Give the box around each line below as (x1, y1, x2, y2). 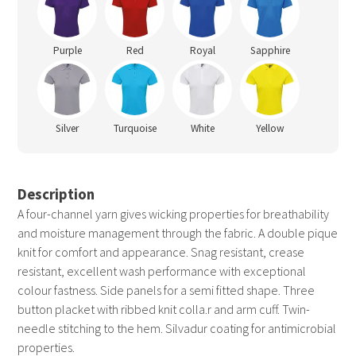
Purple (52, 44, 82, 58)
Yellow (255, 122, 284, 136)
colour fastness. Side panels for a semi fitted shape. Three (17, 282, 315, 299)
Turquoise (113, 122, 157, 136)
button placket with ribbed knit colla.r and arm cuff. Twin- (17, 301, 311, 318)
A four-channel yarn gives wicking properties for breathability (17, 206, 330, 222)
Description (17, 185, 95, 204)
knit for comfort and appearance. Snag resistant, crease (17, 244, 305, 261)
